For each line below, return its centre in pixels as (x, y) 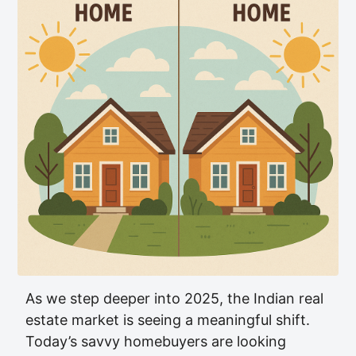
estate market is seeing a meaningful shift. (168, 320)
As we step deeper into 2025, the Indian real (174, 298)
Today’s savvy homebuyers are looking (156, 341)
